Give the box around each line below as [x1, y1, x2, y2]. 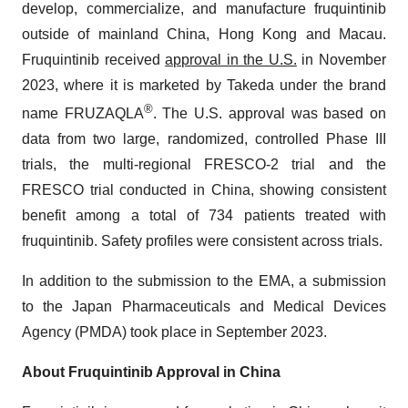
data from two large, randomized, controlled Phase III [22, 131, 386, 148]
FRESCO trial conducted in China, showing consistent [22, 182, 386, 199]
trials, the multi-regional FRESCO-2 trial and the [22, 157, 386, 173]
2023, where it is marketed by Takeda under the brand [22, 76, 386, 93]
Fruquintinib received [22, 51, 166, 67]
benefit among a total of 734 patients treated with [22, 208, 386, 224]
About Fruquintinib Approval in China [22, 364, 280, 381]
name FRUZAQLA [22, 106, 144, 122]
